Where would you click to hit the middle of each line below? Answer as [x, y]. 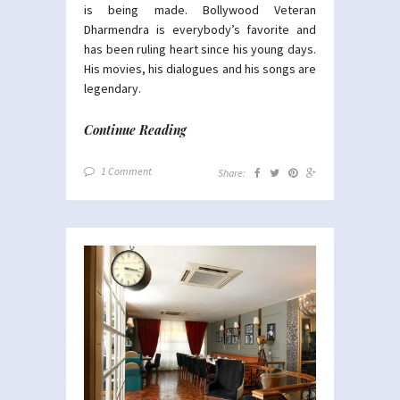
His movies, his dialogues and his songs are [200, 68]
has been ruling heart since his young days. [200, 49]
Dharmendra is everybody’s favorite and [200, 29]
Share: [232, 172]
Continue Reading [135, 129]
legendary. [112, 88]
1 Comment [126, 171]
